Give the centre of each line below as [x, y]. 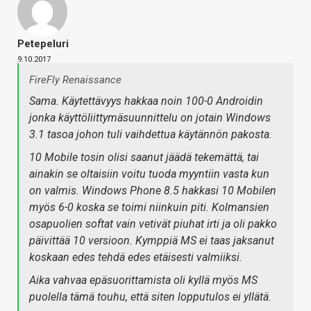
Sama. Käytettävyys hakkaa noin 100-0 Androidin [146, 101]
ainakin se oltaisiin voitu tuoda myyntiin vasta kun [149, 174]
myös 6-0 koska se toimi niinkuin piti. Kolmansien [149, 208]
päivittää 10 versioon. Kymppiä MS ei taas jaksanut [152, 241]
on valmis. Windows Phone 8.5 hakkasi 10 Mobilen [153, 191]
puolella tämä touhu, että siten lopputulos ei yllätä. [150, 297]
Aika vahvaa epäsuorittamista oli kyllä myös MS [143, 280]
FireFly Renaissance [75, 80]
